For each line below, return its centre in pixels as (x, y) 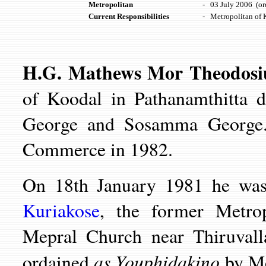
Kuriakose (61, 210)
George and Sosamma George (143, 123)
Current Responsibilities (129, 16)
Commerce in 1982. (98, 149)
